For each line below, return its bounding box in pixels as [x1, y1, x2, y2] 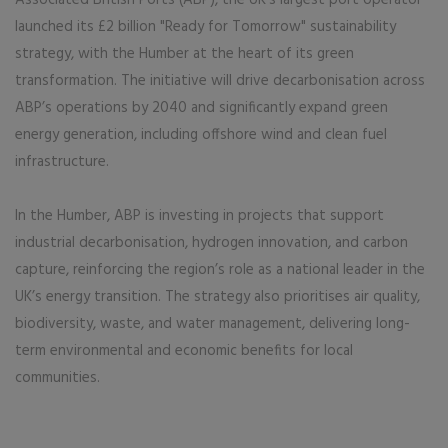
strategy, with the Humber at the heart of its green [15, 41, 354, 66]
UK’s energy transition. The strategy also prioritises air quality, [15, 284, 420, 309]
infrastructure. [15, 149, 109, 174]
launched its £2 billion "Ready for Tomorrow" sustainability [15, 14, 396, 39]
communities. [15, 365, 100, 390]
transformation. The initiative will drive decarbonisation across [15, 68, 425, 93]
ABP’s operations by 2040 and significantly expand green [15, 95, 388, 120]
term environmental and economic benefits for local [15, 338, 353, 363]
